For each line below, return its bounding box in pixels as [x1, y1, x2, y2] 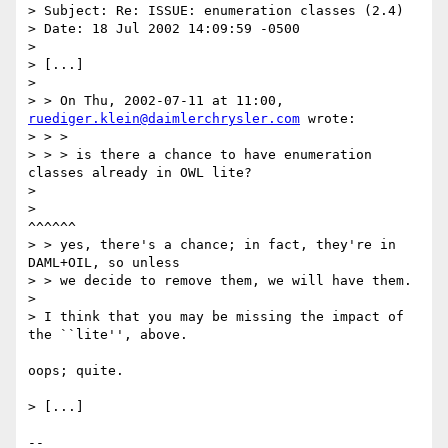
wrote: [300, 111, 356, 127]
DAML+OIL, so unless [28, 255, 180, 271]
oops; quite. [28, 363, 124, 379]
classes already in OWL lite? [28, 165, 252, 181]
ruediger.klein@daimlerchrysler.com [28, 111, 300, 127]
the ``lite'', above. [28, 327, 188, 343]
